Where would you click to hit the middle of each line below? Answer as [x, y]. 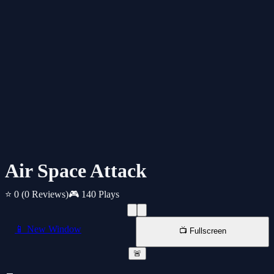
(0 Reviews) [45, 194]
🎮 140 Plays [94, 194]
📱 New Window [48, 229]
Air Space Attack [76, 171]
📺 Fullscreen [202, 231]
